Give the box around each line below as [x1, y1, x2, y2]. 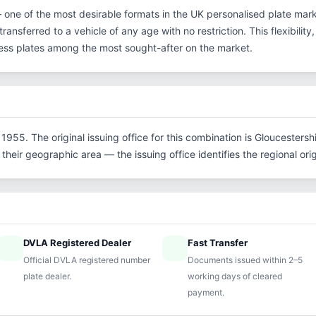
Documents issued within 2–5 [187, 255, 303, 265]
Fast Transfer [187, 237, 248, 248]
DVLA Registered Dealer [23, 237, 132, 248]
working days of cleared [187, 271, 282, 281]
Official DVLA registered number [23, 255, 151, 265]
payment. [187, 287, 224, 298]
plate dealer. [23, 271, 72, 281]
